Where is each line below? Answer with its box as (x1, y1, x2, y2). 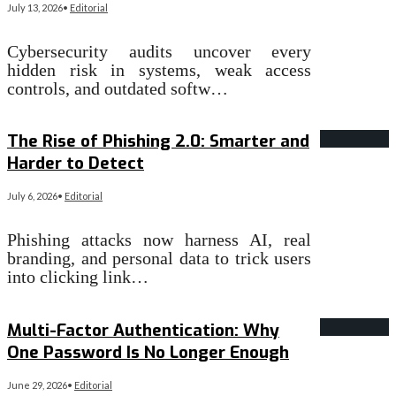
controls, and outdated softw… (7, 78, 228, 98)
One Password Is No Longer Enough (7, 340, 289, 363)
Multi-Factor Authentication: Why (7, 318, 279, 341)
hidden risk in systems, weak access (7, 59, 312, 80)
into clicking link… (7, 267, 148, 287)
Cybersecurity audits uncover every (7, 41, 312, 61)
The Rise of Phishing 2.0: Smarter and (7, 130, 309, 153)
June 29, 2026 (7, 378, 67, 391)
